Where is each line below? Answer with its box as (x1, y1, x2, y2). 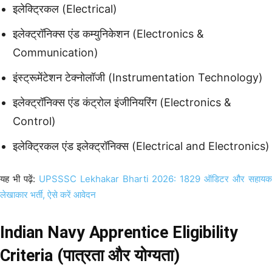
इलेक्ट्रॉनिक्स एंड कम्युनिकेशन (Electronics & (13, 27, 204, 40)
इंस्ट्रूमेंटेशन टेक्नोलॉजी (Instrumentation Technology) (13, 70, 263, 84)
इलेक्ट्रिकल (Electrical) (13, 2, 117, 15)
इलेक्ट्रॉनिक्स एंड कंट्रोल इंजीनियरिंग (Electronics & (13, 95, 231, 109)
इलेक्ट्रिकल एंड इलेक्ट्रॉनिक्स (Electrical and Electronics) (13, 139, 270, 152)
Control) (13, 114, 56, 127)
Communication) (13, 46, 98, 59)
